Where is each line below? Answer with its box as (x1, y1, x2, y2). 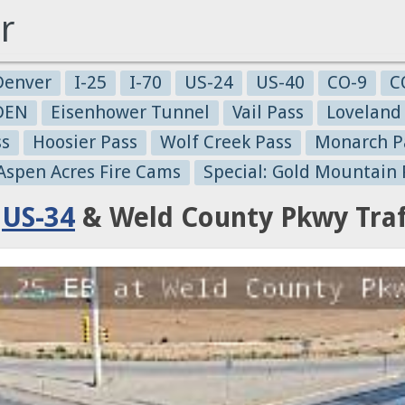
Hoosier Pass (33, 131, 137, 153)
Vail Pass (232, 101, 304, 123)
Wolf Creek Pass (160, 131, 292, 153)
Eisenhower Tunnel (51, 101, 210, 123)
